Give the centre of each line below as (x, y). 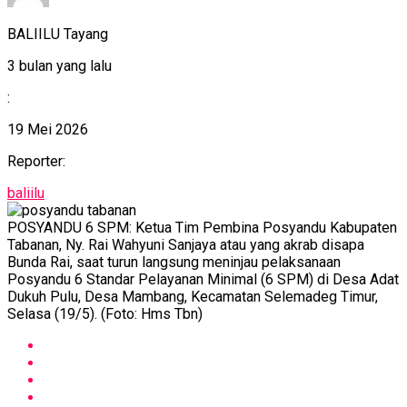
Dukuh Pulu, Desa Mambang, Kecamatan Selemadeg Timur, (193, 296)
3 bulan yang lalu (60, 65)
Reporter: (36, 161)
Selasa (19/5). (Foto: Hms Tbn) (105, 313)
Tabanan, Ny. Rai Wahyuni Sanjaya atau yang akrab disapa (186, 244)
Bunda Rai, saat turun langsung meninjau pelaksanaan (174, 262)
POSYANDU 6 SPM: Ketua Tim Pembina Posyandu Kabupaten (202, 227)
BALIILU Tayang (58, 34)
